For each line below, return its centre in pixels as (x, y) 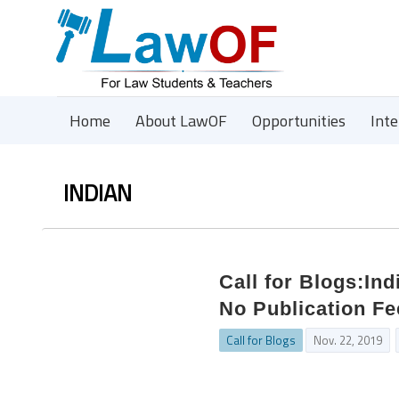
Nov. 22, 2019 (348, 340)
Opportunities (299, 121)
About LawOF (181, 121)
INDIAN (98, 193)
